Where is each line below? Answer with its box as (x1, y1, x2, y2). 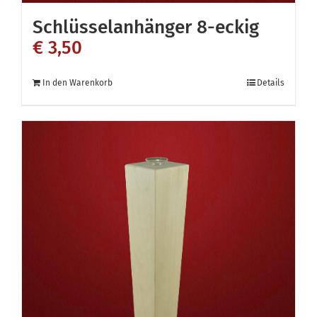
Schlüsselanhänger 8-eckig (33, 16, 259, 38)
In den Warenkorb (42, 78, 113, 88)
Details (257, 78, 284, 88)
